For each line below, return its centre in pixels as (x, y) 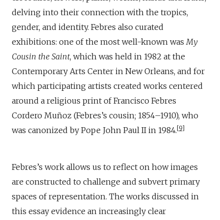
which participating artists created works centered (107, 86)
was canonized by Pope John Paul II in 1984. (94, 130)
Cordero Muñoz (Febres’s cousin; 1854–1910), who (105, 116)
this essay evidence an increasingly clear (89, 211)
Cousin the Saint (41, 57)
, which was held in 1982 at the (127, 57)
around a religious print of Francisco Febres (94, 101)
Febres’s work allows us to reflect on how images (105, 167)
